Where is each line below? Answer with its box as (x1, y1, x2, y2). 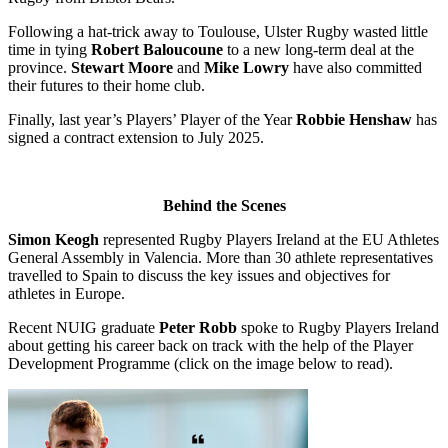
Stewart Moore (71, 58, 173, 76)
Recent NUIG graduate (8, 318, 159, 336)
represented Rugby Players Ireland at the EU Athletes (99, 230, 439, 248)
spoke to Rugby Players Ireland (241, 318, 439, 336)
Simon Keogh (8, 230, 99, 248)
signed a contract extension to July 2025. (8, 128, 268, 146)
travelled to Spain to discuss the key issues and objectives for (8, 266, 390, 284)
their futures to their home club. (8, 76, 209, 94)
